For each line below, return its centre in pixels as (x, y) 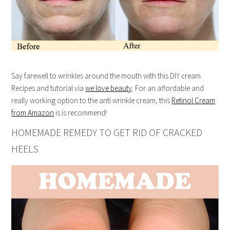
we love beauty (109, 88)
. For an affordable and (168, 88)
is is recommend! (81, 112)
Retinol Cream (194, 100)
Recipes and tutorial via (49, 88)
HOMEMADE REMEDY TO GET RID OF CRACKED (107, 132)
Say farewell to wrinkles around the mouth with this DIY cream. (107, 75)
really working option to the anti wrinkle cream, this (92, 100)
